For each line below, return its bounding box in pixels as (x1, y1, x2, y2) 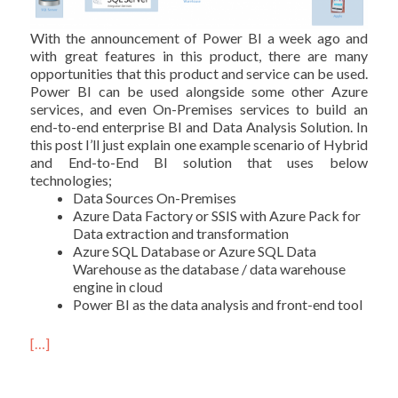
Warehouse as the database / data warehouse (73, 260, 346, 278)
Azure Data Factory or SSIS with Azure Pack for (73, 207, 362, 225)
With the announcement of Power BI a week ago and (30, 29, 368, 47)
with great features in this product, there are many (30, 47, 368, 65)
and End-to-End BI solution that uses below (30, 154, 368, 171)
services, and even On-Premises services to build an (30, 100, 368, 118)
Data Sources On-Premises (73, 189, 237, 207)
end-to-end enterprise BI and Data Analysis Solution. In (30, 118, 368, 136)
